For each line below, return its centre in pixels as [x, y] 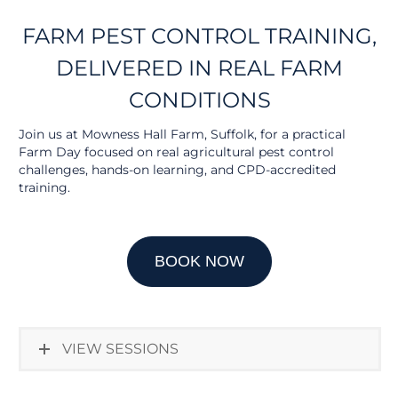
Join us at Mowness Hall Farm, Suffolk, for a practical [182, 134]
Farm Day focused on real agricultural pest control [176, 151]
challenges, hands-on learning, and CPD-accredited [177, 169]
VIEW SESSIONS [120, 348]
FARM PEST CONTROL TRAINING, [199, 36]
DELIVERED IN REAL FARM [199, 68]
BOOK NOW [199, 261]
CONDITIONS [199, 99]
